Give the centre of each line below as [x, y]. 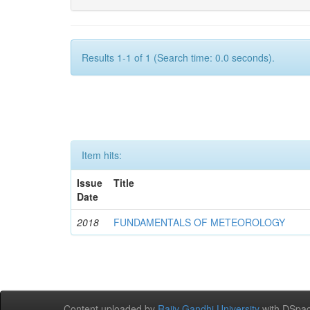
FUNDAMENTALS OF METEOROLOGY [200, 222]
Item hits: [102, 155]
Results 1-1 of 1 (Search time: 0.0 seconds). [178, 57]
